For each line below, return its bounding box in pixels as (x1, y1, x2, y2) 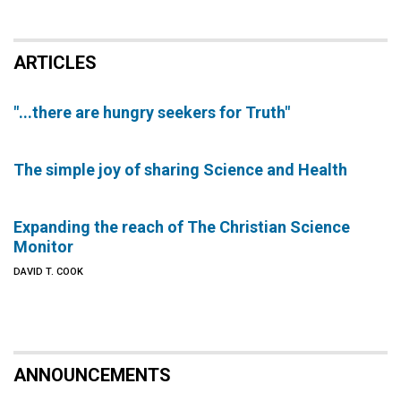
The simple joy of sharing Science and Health (13, 160, 347, 179)
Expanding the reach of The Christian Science (13, 218, 350, 236)
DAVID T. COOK (13, 266, 83, 277)
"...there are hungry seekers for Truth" (13, 103, 290, 122)
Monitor (13, 237, 73, 256)
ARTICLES (13, 52, 97, 73)
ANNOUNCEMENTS (13, 364, 171, 386)
